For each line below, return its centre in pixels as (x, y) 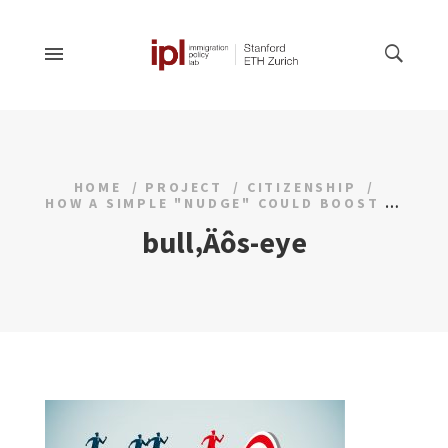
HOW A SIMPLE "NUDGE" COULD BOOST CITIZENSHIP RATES (392, 202)
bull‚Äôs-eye (224, 241)
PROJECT (184, 186)
